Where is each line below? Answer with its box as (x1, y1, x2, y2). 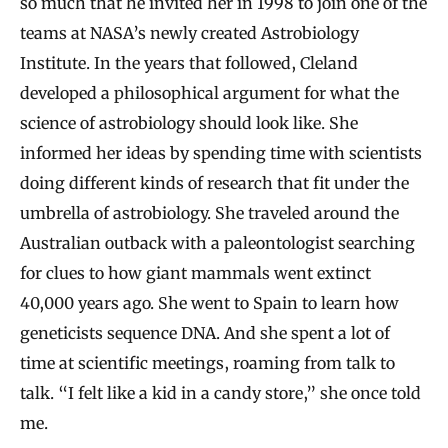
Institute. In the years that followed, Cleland (20, 52, 358, 73)
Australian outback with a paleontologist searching (20, 232, 415, 253)
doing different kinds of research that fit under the (20, 172, 409, 193)
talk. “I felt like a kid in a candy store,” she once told (20, 382, 421, 403)
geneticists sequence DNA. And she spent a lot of (20, 322, 390, 343)
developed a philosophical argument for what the (20, 82, 399, 103)
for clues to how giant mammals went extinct (20, 262, 371, 283)
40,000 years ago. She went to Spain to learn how (20, 292, 399, 313)
